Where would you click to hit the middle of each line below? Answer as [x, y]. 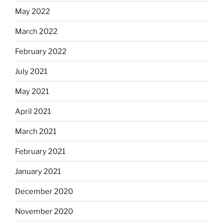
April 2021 [33, 111]
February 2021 [40, 151]
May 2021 [32, 91]
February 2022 [41, 51]
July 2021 [31, 71]
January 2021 [38, 171]
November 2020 [44, 211]
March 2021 [36, 131]
